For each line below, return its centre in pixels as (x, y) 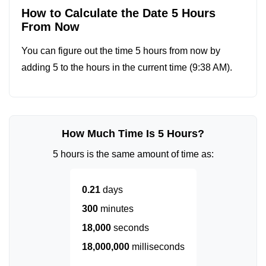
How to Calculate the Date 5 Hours (118, 13)
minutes (115, 209)
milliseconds (157, 247)
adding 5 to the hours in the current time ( (107, 67)
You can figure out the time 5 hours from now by (121, 51)
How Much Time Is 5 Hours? (133, 134)
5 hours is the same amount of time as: (133, 154)
